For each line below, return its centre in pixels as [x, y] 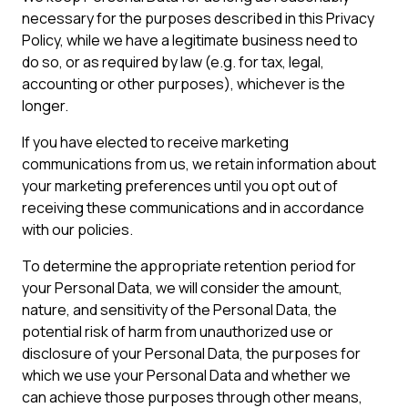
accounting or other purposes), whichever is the [184, 84]
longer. [45, 106]
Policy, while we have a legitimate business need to [190, 40]
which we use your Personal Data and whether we [186, 375]
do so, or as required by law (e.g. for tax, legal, [173, 62]
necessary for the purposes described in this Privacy [198, 18]
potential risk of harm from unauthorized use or [178, 331]
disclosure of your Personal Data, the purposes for [191, 353]
